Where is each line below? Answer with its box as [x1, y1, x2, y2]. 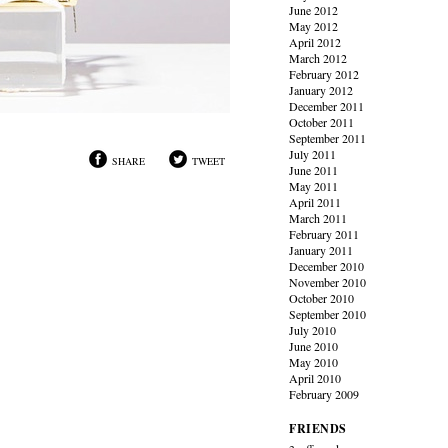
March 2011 [289, 210, 348, 226]
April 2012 [289, 34, 342, 50]
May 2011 [289, 178, 339, 194]
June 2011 [289, 162, 339, 178]
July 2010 [289, 322, 337, 338]
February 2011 [289, 226, 360, 242]
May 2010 [289, 354, 339, 370]
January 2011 [289, 242, 354, 258]
